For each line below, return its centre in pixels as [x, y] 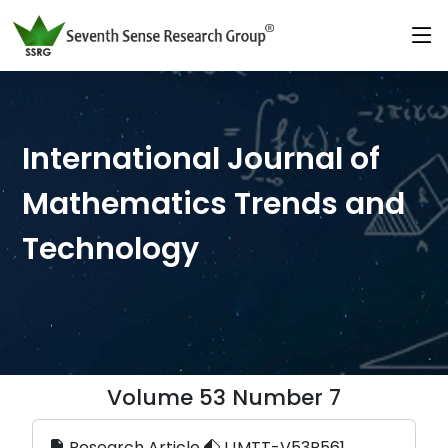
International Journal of [201, 158]
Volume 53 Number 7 [224, 397]
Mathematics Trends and [214, 203]
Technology [111, 248]
